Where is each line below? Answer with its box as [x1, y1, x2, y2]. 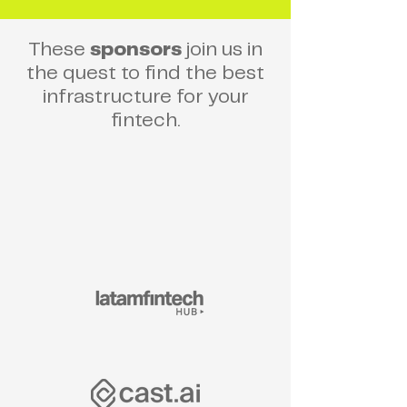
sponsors [90, 40, 182, 59]
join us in [182, 40, 263, 59]
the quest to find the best [26, 64, 264, 83]
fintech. [111, 111, 180, 130]
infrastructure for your [42, 87, 249, 106]
